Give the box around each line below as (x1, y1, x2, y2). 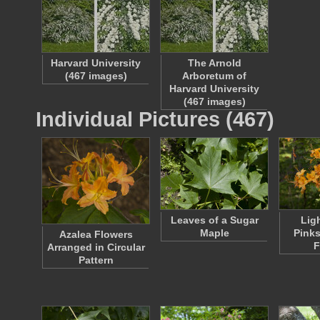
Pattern (78, 254, 114, 266)
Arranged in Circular (46, 241, 145, 253)
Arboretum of (182, 70, 246, 81)
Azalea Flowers (59, 229, 133, 240)
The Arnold (187, 57, 241, 69)
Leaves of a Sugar (170, 214, 259, 226)
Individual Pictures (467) (36, 107, 274, 131)
